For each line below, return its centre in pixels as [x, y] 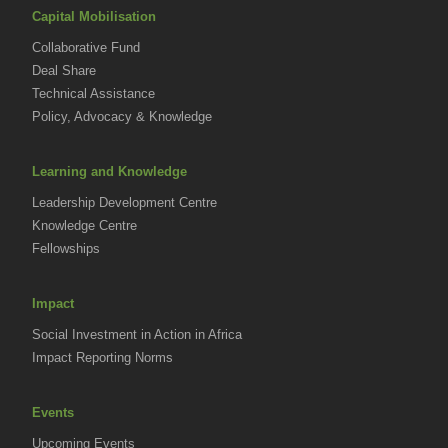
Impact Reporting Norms [102, 358]
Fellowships [66, 249]
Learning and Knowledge [109, 172]
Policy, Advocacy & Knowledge [122, 117]
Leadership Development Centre [124, 203]
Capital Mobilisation [94, 17]
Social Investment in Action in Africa [137, 335]
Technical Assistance [93, 94]
